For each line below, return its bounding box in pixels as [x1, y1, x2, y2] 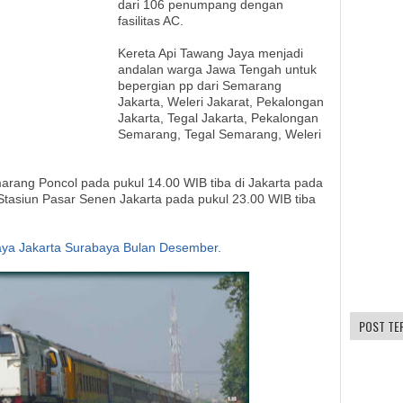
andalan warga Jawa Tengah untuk [118, 62, 317, 76]
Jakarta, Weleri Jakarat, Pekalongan [118, 94, 324, 109]
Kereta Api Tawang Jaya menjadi [118, 46, 303, 60]
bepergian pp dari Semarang [118, 78, 282, 93]
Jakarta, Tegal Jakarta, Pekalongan [118, 111, 318, 125]
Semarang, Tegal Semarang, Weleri [118, 127, 321, 141]
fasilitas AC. [118, 13, 184, 28]
